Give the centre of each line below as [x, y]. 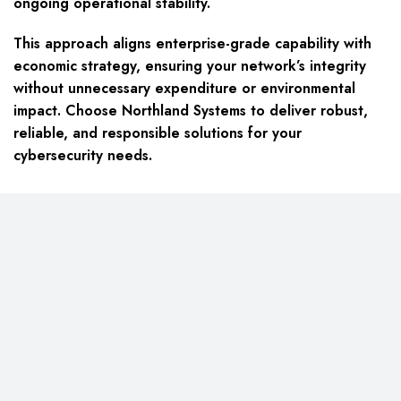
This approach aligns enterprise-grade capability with [192, 44]
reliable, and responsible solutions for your [158, 133]
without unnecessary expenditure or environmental [184, 89]
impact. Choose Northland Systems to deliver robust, [191, 111]
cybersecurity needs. [83, 156]
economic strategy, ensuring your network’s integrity [190, 66]
